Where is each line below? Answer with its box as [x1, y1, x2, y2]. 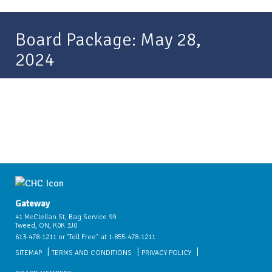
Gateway [15, 198, 50, 209]
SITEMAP [15, 248, 42, 258]
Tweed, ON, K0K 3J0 [15, 221, 77, 231]
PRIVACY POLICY [141, 248, 191, 258]
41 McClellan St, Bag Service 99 [15, 212, 116, 222]
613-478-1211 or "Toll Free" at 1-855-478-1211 [15, 233, 155, 242]
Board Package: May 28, [15, 29, 201, 51]
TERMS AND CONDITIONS [52, 248, 132, 258]
